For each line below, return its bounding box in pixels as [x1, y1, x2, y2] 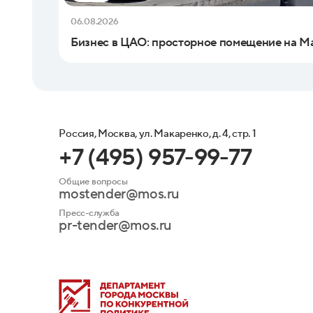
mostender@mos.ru [59, 184, 180, 203]
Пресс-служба [59, 206, 120, 219]
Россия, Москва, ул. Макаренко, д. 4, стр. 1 [59, 126, 256, 140]
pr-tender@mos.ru [59, 216, 173, 235]
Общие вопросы [59, 175, 128, 187]
